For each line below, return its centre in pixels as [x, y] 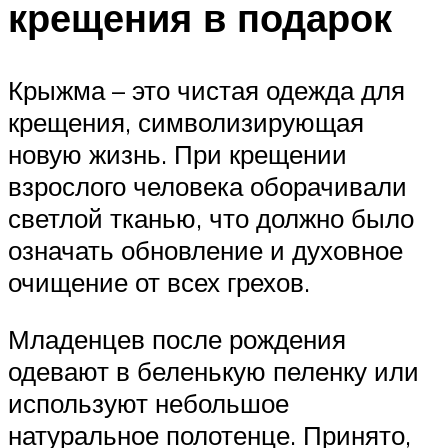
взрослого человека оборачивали [207, 185]
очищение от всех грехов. [159, 281]
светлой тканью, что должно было [211, 217]
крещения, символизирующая [186, 121]
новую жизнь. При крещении [177, 153]
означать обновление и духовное [205, 249]
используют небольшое [148, 403]
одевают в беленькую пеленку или [213, 371]
